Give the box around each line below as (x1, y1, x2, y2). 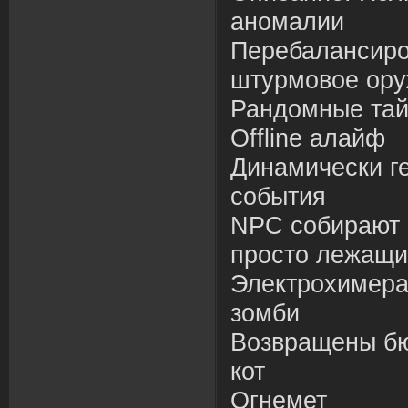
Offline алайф (230, 125, 385, 152)
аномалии (230, 8, 344, 36)
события (230, 183, 326, 210)
